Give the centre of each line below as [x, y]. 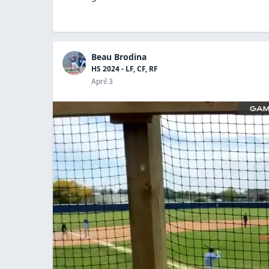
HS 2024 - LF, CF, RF [125, 68]
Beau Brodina [119, 56]
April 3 [102, 81]
